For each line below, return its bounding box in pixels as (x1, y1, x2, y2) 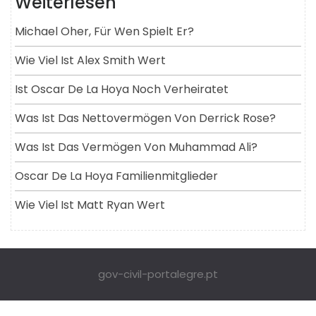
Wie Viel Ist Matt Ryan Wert (15, 196, 165, 213)
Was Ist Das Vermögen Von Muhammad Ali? (15, 138, 257, 155)
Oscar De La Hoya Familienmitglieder (15, 167, 218, 184)
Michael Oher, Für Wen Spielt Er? (15, 23, 194, 39)
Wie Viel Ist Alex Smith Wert (15, 51, 166, 68)
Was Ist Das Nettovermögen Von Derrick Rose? (15, 109, 276, 126)
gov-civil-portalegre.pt (98, 266, 218, 281)
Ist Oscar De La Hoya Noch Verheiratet (15, 80, 229, 97)
